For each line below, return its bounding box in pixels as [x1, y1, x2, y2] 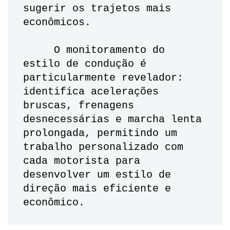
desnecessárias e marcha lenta [23, 113, 202, 126]
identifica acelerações [23, 86, 159, 98]
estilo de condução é [23, 58, 146, 70]
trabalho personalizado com [23, 141, 183, 154]
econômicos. [23, 16, 97, 29]
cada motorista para [23, 155, 140, 167]
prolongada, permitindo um [23, 127, 177, 140]
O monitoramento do [23, 44, 54, 56]
